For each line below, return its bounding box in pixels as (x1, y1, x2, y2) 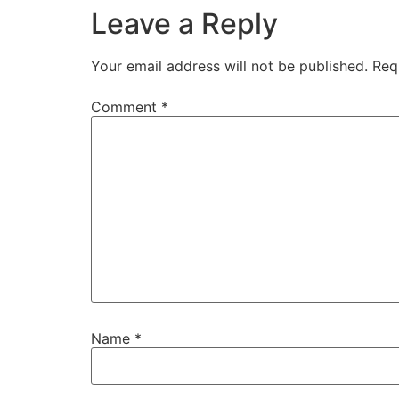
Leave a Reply (91, 6, 278, 41)
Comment (91, 97, 161, 116)
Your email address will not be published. (91, 57, 368, 75)
